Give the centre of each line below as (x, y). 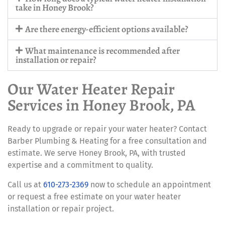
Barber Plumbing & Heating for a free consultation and (107, 141)
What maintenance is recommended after (103, 51)
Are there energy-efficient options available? (107, 29)
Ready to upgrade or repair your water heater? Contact (107, 129)
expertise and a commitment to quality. (80, 165)
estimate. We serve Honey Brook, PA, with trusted (97, 153)
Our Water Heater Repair (91, 89)
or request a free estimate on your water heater (94, 196)
